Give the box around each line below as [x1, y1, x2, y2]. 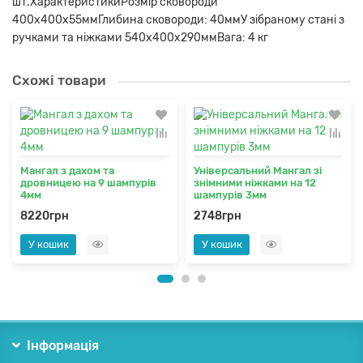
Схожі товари [12, 72, 106, 89]
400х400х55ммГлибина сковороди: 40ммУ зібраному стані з [12, 13, 344, 28]
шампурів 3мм [194, 189, 267, 202]
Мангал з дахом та [20, 164, 114, 177]
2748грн [194, 209, 241, 224]
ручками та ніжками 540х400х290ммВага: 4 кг [12, 31, 268, 45]
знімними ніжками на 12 [194, 177, 316, 190]
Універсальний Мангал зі [194, 164, 322, 177]
